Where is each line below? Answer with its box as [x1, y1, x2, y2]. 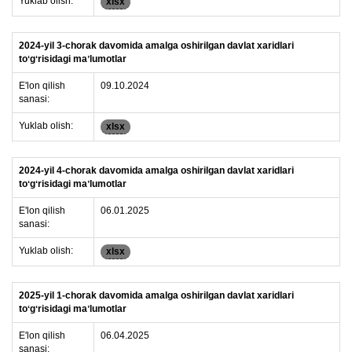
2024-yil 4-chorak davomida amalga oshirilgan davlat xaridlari [19, 165, 294, 176]
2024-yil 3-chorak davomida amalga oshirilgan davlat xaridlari [19, 40, 294, 51]
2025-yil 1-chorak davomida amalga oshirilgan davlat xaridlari [19, 290, 294, 301]
